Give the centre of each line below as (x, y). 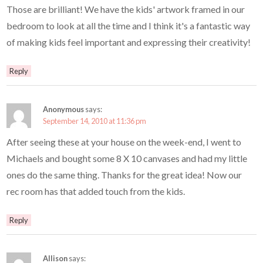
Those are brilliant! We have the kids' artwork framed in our (126, 9)
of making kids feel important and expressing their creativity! (129, 42)
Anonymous (64, 109)
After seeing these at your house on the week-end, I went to (124, 141)
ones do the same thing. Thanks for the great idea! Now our (124, 174)
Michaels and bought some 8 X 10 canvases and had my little (127, 158)
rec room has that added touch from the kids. (96, 191)
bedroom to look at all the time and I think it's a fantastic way (129, 25)
